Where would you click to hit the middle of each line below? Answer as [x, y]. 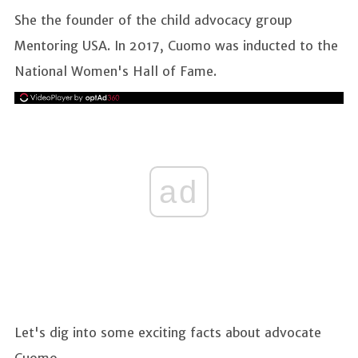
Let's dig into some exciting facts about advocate [168, 333]
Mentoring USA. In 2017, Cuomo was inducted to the [176, 45]
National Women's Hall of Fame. [117, 71]
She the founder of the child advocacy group [153, 20]
